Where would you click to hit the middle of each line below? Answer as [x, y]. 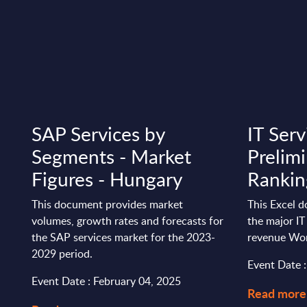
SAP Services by [98, 134]
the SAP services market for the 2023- [124, 237]
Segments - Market [112, 157]
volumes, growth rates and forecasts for [128, 221]
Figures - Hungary [107, 179]
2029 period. [62, 254]
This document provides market [108, 205]
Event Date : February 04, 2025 [107, 281]
